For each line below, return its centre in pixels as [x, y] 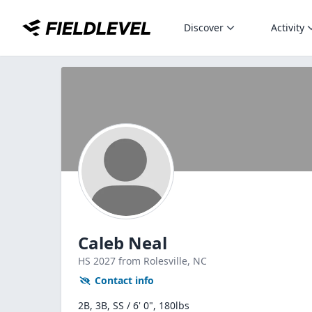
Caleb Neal [123, 243]
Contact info [124, 280]
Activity [288, 28]
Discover [204, 28]
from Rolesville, [156, 261]
